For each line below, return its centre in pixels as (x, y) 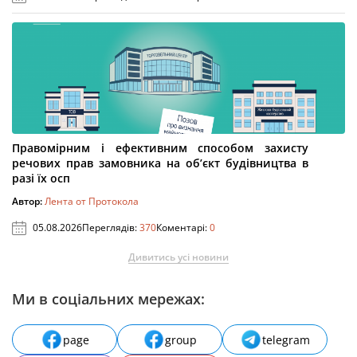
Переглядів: (111, 228)
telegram (286, 339)
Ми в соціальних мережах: (108, 299)
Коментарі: (183, 228)
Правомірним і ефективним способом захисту (160, 148)
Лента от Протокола (92, 201)
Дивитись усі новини (178, 257)
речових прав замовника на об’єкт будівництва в (160, 163)
